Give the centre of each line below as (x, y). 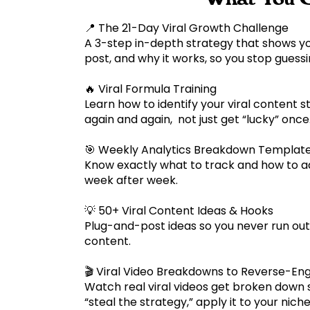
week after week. (134, 180)
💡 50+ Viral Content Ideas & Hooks (179, 210)
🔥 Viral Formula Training (151, 89)
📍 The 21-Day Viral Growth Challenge (186, 28)
